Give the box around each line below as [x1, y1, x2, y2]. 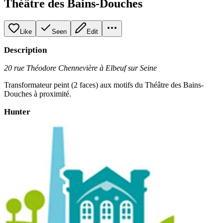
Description [4, 45, 47, 55]
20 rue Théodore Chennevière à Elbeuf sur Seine [4, 63, 157, 72]
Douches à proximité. [4, 89, 71, 98]
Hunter [4, 107, 30, 116]
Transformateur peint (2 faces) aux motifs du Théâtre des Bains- [4, 80, 204, 89]
